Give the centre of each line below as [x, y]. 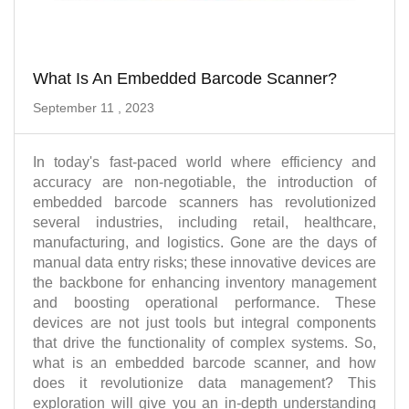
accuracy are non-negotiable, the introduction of [204, 182]
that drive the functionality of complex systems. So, [204, 343]
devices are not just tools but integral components [204, 323]
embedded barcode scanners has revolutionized [204, 202]
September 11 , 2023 [94, 108]
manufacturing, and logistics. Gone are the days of [204, 242]
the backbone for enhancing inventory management [204, 283]
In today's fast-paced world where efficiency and [204, 162]
